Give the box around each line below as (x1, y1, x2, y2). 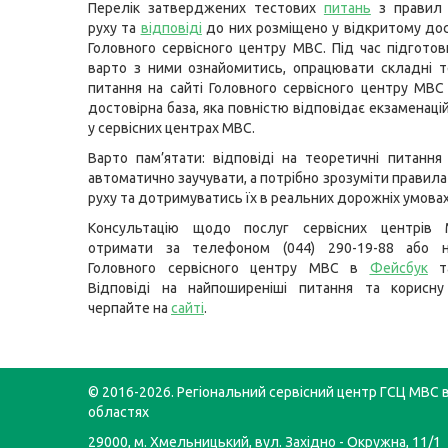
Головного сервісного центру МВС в (88, 260, 370, 276)
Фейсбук (369, 260, 428, 276)
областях (88, 404, 149, 420)
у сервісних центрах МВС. (88, 120, 255, 136)
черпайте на (88, 300, 171, 316)
